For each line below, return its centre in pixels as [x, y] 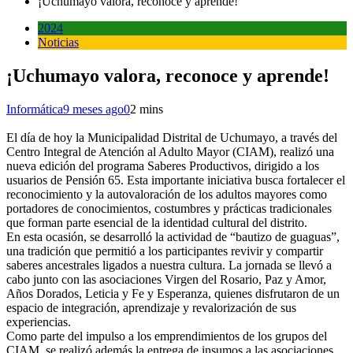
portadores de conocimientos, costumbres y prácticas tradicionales [169, 208]
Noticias [58, 43]
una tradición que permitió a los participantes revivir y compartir [165, 251]
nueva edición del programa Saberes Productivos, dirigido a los [163, 165]
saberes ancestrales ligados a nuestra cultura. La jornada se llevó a [169, 265]
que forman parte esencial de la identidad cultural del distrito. [157, 222]
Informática [35, 109]
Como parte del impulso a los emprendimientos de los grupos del [167, 336]
